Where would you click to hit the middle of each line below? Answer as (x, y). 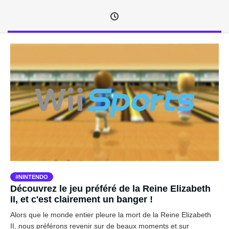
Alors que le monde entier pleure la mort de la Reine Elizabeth (111, 214)
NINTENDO (33, 177)
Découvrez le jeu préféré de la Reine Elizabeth (110, 188)
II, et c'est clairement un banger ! (82, 199)
